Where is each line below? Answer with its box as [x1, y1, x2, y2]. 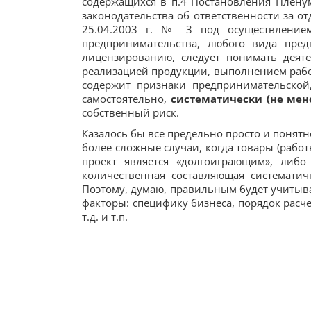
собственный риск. [82, 106, 179, 119]
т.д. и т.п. [82, 210, 128, 224]
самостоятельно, [82, 92, 171, 106]
